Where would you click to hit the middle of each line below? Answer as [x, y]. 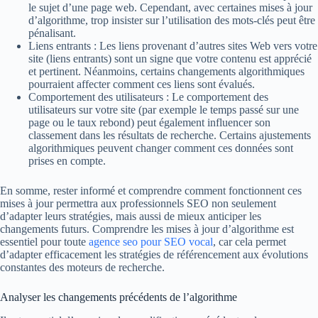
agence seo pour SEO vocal [151, 241]
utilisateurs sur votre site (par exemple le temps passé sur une [164, 109]
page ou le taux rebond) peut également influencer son [149, 122]
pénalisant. [52, 33]
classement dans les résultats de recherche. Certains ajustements [170, 135]
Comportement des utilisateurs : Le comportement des [148, 97]
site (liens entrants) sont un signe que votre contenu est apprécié [170, 58]
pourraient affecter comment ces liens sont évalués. [142, 84]
